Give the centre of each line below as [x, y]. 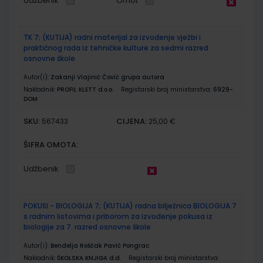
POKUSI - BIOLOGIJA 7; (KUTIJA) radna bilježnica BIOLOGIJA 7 [130, 205]
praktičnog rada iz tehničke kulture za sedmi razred [116, 48]
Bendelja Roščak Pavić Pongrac [100, 245]
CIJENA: [132, 121]
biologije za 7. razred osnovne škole [87, 227]
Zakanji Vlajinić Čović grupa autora [107, 77]
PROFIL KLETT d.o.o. [85, 89]
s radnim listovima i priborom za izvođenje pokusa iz [118, 216]
